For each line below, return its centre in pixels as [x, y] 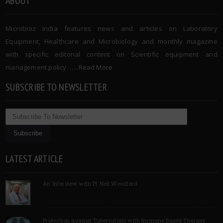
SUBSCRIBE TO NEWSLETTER [56, 87]
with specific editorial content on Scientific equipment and [111, 55]
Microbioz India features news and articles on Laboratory [111, 29]
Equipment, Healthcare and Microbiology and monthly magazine [111, 42]
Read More [96, 67]
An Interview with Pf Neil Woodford [90, 184]
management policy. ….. [42, 67]
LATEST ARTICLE [34, 159]
